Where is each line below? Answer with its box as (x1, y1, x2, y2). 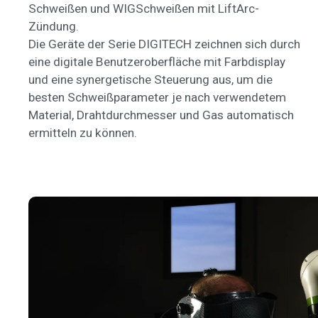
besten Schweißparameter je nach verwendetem (28, 90, 286, 104)
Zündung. (28, 19, 79, 33)
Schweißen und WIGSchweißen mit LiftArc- (28, 1, 259, 16)
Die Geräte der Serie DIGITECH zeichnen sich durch (28, 37, 300, 51)
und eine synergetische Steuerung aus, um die (28, 72, 273, 87)
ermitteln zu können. (28, 126, 137, 140)
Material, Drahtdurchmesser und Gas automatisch (28, 108, 294, 122)
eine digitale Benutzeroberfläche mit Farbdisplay (28, 55, 285, 69)
